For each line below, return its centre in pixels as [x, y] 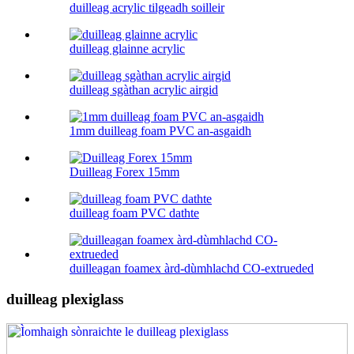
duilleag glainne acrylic [127, 49]
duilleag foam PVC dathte [134, 213]
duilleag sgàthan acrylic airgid [144, 90]
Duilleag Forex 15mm [124, 172]
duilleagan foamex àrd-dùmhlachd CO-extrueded [192, 269]
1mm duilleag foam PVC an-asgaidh [160, 131]
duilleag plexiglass [65, 299]
